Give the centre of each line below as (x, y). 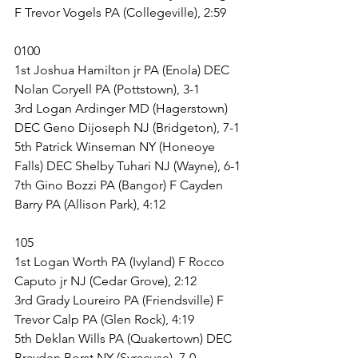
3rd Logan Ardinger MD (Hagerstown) (123, 108)
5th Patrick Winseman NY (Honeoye (116, 147)
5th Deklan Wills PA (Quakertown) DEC (125, 338)
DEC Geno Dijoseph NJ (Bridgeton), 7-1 (127, 127)
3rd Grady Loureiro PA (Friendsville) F (121, 300)
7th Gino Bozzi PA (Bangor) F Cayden (120, 185)
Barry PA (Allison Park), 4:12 (90, 204)
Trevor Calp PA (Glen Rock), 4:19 (104, 319)
